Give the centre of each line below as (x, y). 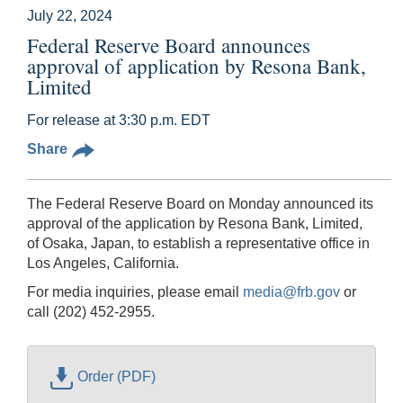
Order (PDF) (116, 377)
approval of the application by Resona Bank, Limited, (195, 223)
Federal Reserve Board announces (169, 45)
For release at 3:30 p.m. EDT (119, 120)
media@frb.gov (291, 291)
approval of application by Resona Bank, (197, 65)
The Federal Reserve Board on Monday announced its (200, 203)
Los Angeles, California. (103, 263)
